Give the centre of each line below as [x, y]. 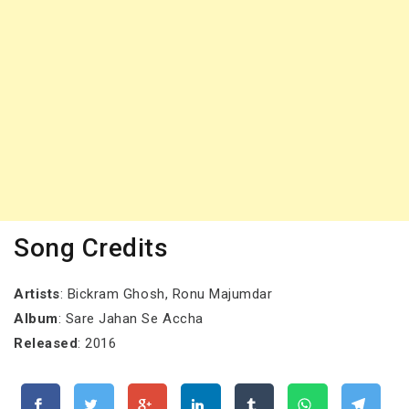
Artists [37, 294]
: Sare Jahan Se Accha [131, 318]
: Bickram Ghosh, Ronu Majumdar [166, 294]
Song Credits [91, 247]
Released [46, 343]
